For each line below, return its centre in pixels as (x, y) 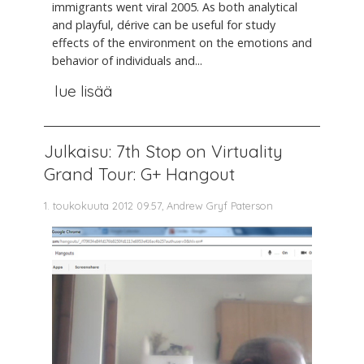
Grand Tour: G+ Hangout (139, 174)
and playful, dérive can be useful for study (164, 24)
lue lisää (83, 91)
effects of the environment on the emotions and (182, 42)
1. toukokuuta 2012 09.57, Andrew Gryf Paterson (158, 206)
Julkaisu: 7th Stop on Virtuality (163, 152)
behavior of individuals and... (127, 60)
